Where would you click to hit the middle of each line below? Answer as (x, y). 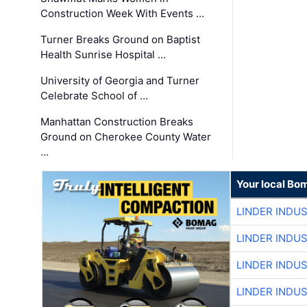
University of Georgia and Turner (120, 81)
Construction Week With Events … (123, 14)
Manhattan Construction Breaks (117, 122)
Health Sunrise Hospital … (103, 55)
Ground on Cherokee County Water (126, 137)
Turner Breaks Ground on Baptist (121, 40)
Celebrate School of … (95, 96)
